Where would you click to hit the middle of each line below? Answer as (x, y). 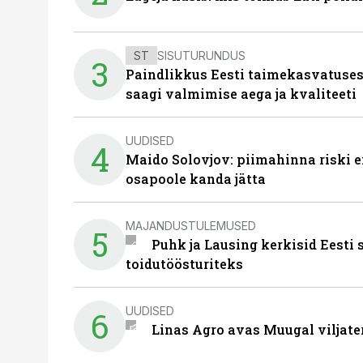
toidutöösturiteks (184, 264)
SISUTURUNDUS (201, 55)
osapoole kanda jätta (196, 179)
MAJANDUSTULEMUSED (191, 225)
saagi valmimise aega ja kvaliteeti (241, 94)
